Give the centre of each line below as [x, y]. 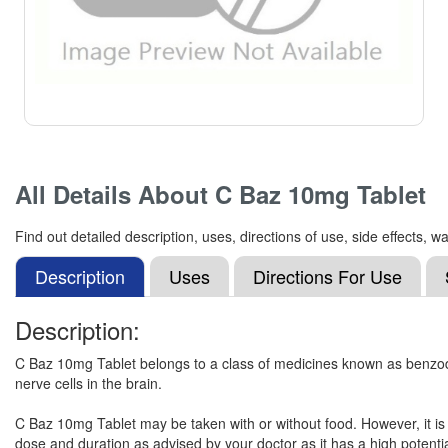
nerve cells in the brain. [88, 383]
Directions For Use [327, 276]
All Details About [115, 194]
